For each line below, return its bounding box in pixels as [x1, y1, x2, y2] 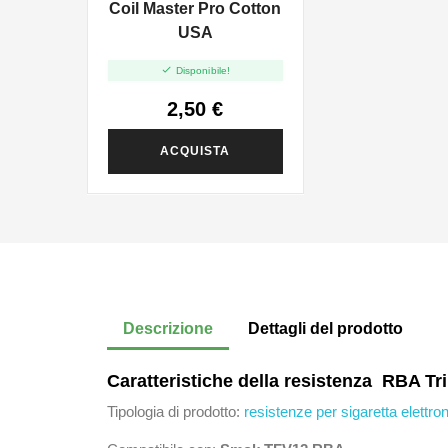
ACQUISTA [160, 143, 231, 158]
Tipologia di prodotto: [107, 402, 244, 420]
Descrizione [123, 319, 213, 337]
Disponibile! [175, 64, 231, 76]
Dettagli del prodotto [248, 319, 404, 337]
